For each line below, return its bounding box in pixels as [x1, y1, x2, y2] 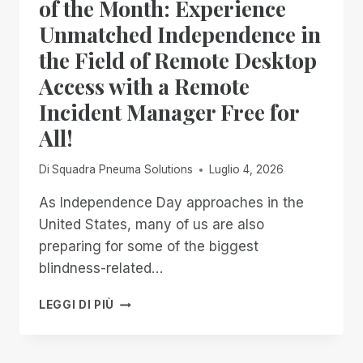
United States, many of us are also [39, 216, 264, 233]
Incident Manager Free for [39, 96, 299, 126]
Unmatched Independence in [39, 19, 321, 49]
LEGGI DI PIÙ [39, 298, 115, 312]
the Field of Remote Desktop [39, 45, 317, 75]
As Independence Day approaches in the [39, 194, 304, 211]
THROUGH [113, 328, 175, 342]
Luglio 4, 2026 [209, 163, 284, 177]
